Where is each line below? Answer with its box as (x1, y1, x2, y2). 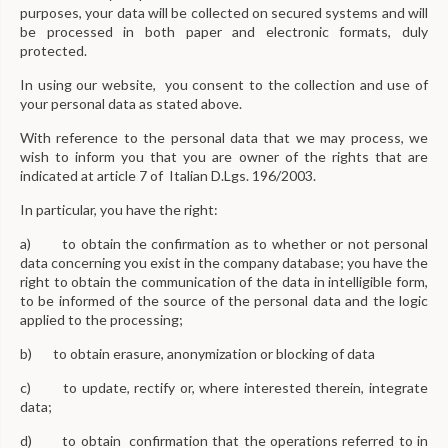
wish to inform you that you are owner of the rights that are (20, 148, 428, 165)
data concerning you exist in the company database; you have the (20, 254, 428, 271)
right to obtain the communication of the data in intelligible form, (20, 273, 428, 290)
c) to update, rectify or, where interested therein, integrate (20, 379, 428, 396)
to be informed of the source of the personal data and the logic (20, 292, 428, 309)
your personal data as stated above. (20, 95, 242, 112)
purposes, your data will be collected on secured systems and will (20, 4, 428, 21)
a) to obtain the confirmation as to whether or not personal (20, 235, 428, 252)
